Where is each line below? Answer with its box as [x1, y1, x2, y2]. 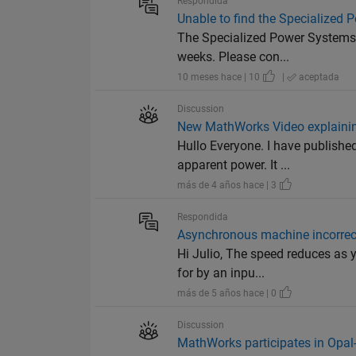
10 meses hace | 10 [177, 72, 263, 83]
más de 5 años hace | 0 [177, 288, 280, 300]
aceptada [296, 72, 340, 83]
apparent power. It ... [177, 157, 291, 173]
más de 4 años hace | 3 [177, 180, 280, 192]
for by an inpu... [177, 265, 265, 281]
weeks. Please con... [177, 49, 290, 65]
